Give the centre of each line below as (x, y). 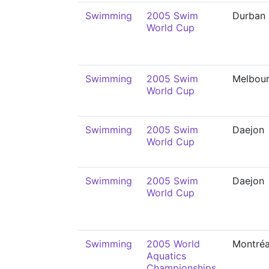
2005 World (173, 244)
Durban (249, 16)
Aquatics (166, 256)
